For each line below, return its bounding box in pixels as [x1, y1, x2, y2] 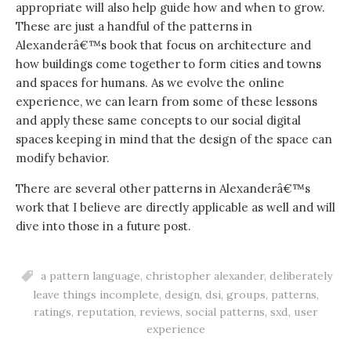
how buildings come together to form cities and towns [16, 56, 321, 71]
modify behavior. [16, 150, 110, 165]
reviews [139, 305, 180, 320]
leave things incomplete [32, 288, 159, 302]
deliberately [270, 269, 332, 283]
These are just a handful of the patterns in [16, 19, 252, 34]
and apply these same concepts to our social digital [16, 113, 301, 128]
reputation [76, 305, 134, 320]
